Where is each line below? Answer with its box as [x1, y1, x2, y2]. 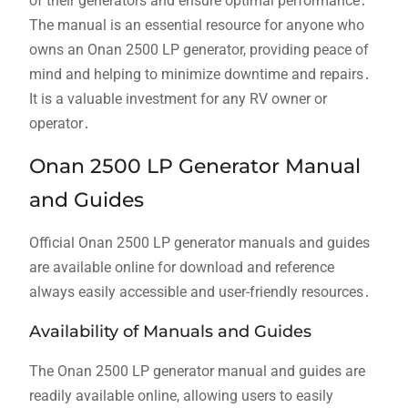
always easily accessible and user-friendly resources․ [28, 283, 371, 301]
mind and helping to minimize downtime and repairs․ [28, 66, 371, 84]
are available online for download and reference [28, 259, 334, 277]
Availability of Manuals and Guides [28, 321, 311, 342]
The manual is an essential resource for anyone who [28, 16, 364, 35]
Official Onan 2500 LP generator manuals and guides [28, 234, 370, 252]
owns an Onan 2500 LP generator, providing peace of [28, 41, 369, 59]
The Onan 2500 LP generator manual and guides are [28, 362, 365, 381]
